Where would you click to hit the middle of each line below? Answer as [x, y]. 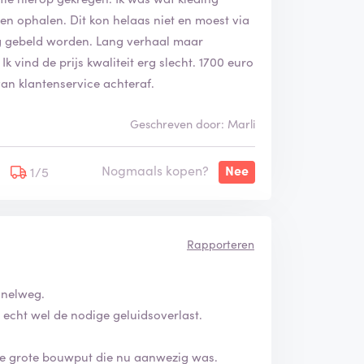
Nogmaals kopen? [155, 169]
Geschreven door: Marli [192, 123]
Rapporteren [220, 243]
